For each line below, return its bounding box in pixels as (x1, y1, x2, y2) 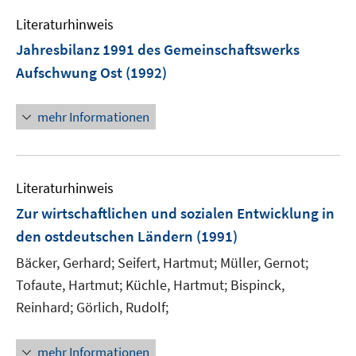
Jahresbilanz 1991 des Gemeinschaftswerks (16, 40, 300, 59)
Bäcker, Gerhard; (16, 253, 114, 272)
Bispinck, (230, 276, 284, 294)
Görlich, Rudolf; (76, 298, 168, 316)
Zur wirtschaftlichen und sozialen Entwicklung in (16, 203, 335, 222)
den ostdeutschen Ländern (16, 226, 193, 246)
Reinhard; (16, 298, 73, 316)
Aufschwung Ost (16, 63, 122, 82)
